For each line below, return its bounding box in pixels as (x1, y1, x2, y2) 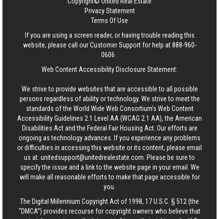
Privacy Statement (84, 7, 135, 15)
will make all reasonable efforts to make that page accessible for (19, 173, 200, 181)
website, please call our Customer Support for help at (22, 41, 172, 49)
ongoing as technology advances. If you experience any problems (19, 134, 200, 142)
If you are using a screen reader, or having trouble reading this (24, 31, 195, 39)
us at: (24, 153, 41, 161)
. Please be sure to (144, 153, 195, 161)
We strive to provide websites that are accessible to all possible (21, 85, 198, 93)
